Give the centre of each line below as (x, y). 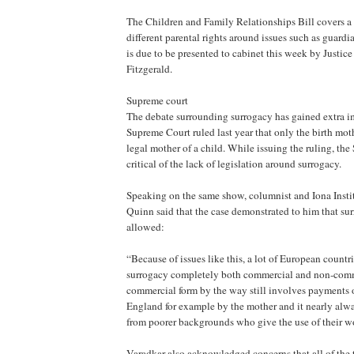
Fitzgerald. (149, 69)
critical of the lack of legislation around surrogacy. (234, 164)
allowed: (145, 227)
